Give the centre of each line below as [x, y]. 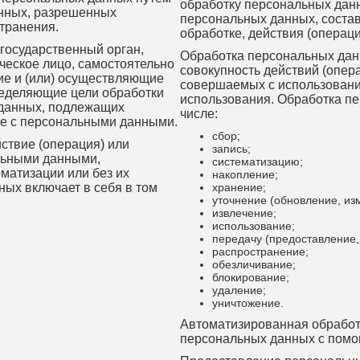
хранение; [239, 187]
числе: [199, 114]
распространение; [260, 252]
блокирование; [251, 277]
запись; [231, 149]
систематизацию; [258, 162]
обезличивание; [254, 264]
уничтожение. [248, 303]
